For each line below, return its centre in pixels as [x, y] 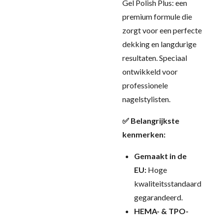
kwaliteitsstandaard [168, 183]
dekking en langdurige [159, 44]
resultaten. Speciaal [155, 58]
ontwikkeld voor [150, 71]
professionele [145, 85]
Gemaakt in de [160, 156]
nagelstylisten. [146, 99]
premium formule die [157, 16]
